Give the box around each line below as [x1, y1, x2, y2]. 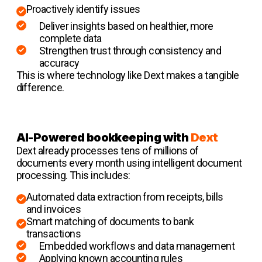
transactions [26, 227, 81, 240]
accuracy [39, 56, 80, 69]
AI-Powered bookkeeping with [16, 130, 191, 144]
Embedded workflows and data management [39, 239, 235, 252]
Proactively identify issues [26, 2, 140, 15]
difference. [16, 81, 64, 94]
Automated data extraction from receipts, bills [26, 190, 223, 203]
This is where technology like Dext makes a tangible [16, 68, 239, 81]
